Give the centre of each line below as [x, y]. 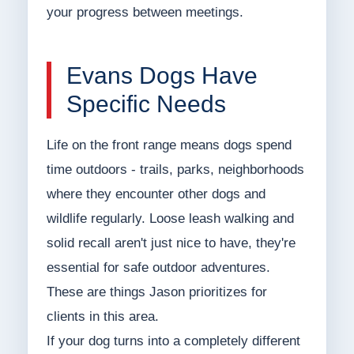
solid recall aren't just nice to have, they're [171, 243]
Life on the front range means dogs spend [169, 145]
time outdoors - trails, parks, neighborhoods [175, 170]
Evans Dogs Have [162, 76]
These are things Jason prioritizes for [156, 292]
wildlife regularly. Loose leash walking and [170, 219]
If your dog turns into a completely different [173, 341]
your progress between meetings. [145, 13]
